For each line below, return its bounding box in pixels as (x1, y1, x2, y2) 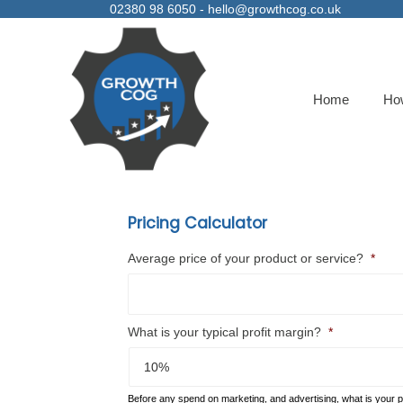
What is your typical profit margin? (128, 325, 321, 339)
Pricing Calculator (128, 212, 267, 234)
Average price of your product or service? (128, 251, 363, 265)
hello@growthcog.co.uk (208, 2, 341, 16)
